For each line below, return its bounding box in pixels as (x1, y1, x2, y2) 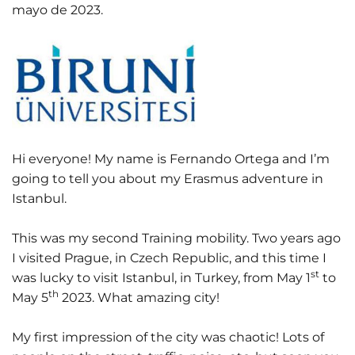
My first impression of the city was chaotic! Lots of (12, 330, 324, 345)
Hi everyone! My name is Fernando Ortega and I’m (12, 151, 330, 167)
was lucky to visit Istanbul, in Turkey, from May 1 (12, 270, 311, 286)
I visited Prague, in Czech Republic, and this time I (12, 250, 326, 266)
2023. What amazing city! (59, 290, 219, 306)
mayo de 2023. (12, 2, 103, 18)
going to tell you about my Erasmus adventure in (12, 171, 323, 187)
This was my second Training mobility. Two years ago (12, 231, 341, 246)
